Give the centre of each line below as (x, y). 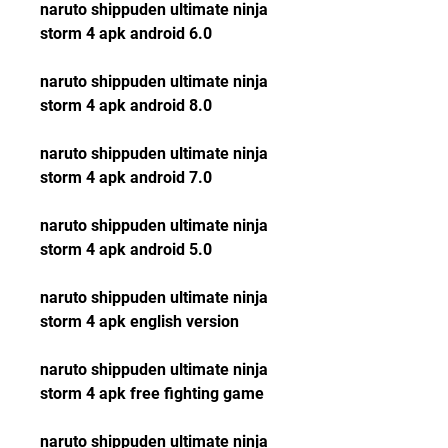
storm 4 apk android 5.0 (126, 249)
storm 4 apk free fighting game (152, 393)
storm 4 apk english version (139, 321)
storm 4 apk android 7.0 (126, 177)
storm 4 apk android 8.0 (126, 105)
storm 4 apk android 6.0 (126, 33)
